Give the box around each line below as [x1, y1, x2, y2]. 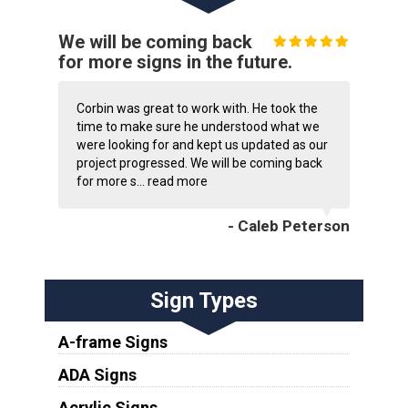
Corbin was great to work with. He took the [76, 101, 318, 117]
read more [147, 174, 208, 189]
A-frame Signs [57, 332, 168, 352]
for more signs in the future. [57, 51, 292, 74]
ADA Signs [57, 365, 137, 385]
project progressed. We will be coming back [76, 156, 322, 171]
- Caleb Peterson [228, 217, 351, 236]
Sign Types [149, 288, 258, 314]
